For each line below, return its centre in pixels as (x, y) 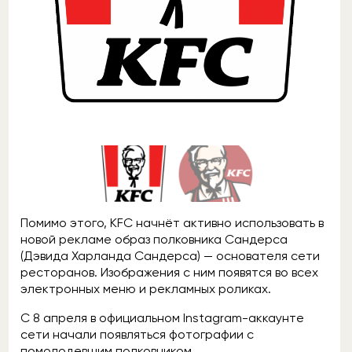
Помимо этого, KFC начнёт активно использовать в (172, 222)
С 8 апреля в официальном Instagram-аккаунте (162, 317)
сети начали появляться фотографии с (137, 334)
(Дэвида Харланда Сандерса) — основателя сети (170, 255)
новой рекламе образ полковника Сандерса (154, 239)
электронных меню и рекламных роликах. (147, 288)
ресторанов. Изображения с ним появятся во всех (169, 272)
